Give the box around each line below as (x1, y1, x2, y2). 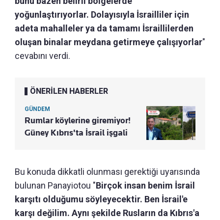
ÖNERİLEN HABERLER (30, 86, 108, 96)
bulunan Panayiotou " (15, 180, 96, 191)
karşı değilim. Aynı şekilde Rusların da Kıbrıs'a (15, 207, 199, 218)
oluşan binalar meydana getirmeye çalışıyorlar (15, 36, 202, 47)
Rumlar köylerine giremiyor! (25, 115, 131, 125)
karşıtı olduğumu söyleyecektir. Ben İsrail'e (15, 193, 188, 204)
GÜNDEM (25, 105, 50, 112)
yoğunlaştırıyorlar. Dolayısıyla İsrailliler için (15, 9, 189, 20)
